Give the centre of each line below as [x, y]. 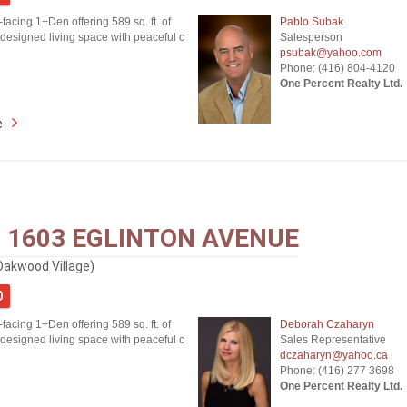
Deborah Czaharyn [327, 324]
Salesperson [311, 37]
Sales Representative [333, 340]
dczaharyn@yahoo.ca [333, 355]
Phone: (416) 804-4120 [337, 68]
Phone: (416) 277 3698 [337, 371]
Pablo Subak [311, 22]
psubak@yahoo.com [330, 53]
